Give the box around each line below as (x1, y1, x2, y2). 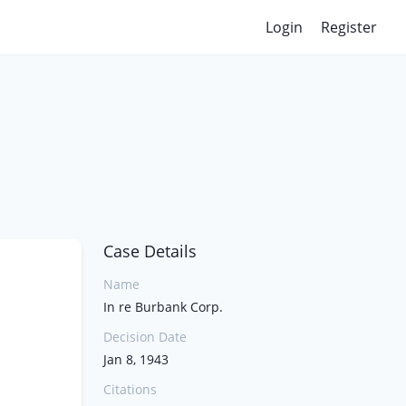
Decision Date (103, 328, 187, 345)
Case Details (103, 240, 197, 262)
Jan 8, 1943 (103, 351, 169, 368)
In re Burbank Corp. (103, 298, 223, 315)
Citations (103, 381, 157, 398)
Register (321, 17, 377, 37)
